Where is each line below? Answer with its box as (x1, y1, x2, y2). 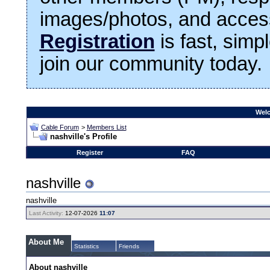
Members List (86, 123, 127, 131)
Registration (39, 30, 155, 52)
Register (76, 148, 103, 156)
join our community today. (39, 52, 262, 75)
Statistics (74, 242, 99, 250)
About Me (28, 237, 64, 246)
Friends (119, 242, 140, 250)
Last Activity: (29, 209, 64, 216)
